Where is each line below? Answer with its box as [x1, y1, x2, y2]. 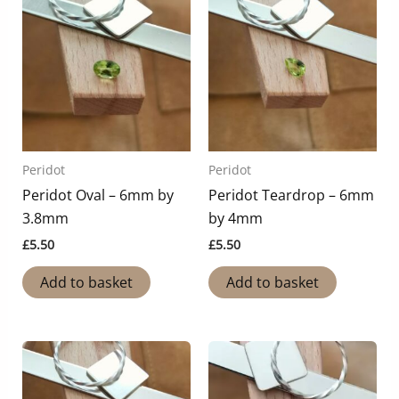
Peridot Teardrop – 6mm [208, 185, 374, 206]
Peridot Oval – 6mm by [21, 185, 174, 206]
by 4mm [208, 208, 263, 229]
